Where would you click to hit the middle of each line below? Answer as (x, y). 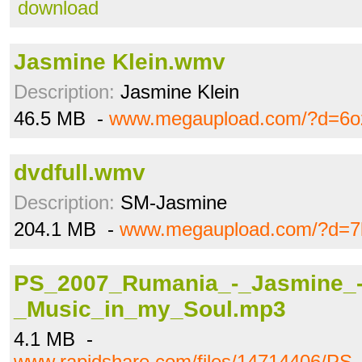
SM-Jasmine (171, 202)
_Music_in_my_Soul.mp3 (150, 309)
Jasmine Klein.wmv (120, 62)
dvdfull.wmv (80, 173)
